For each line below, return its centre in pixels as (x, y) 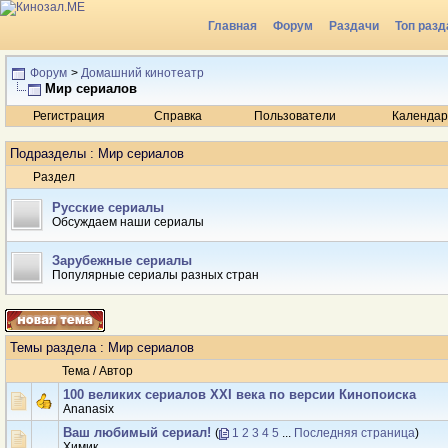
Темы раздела (53, 347)
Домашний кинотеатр (142, 73)
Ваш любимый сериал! (137, 432)
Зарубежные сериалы (122, 260)
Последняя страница (354, 433)
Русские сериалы (108, 207)
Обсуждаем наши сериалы (128, 222)
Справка (178, 116)
